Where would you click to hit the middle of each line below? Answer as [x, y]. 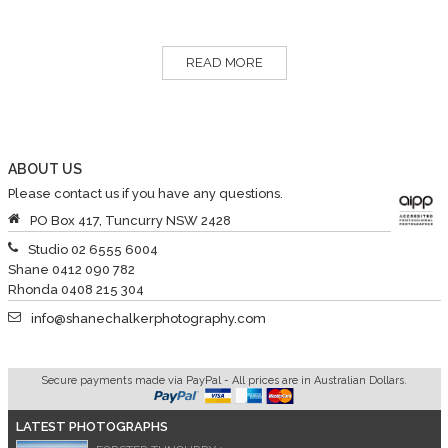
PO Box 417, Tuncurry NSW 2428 [130, 220]
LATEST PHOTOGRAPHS [91, 426]
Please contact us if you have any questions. [145, 193]
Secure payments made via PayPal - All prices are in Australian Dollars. [224, 380]
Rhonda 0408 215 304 [75, 289]
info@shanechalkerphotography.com [148, 318]
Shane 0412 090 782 [71, 269]
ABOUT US [44, 168]
